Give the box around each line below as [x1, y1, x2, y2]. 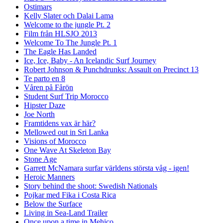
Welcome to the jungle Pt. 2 [24, 20, 111, 29]
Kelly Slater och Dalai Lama [24, 11, 113, 20]
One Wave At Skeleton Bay [24, 145, 111, 154]
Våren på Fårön [24, 83, 73, 92]
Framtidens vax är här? [24, 118, 96, 127]
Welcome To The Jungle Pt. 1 [24, 38, 117, 47]
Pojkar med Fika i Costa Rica [24, 190, 116, 199]
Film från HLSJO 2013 [24, 29, 97, 38]
